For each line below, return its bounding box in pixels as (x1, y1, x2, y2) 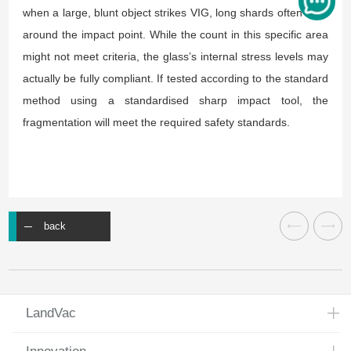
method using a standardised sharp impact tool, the (23, 93, 328, 107)
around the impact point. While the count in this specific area (23, 27, 328, 41)
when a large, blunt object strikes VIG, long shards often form (23, 5, 328, 19)
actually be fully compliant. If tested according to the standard (23, 71, 328, 85)
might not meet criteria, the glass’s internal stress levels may (23, 49, 328, 63)
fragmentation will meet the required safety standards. (23, 115, 291, 128)
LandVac (25, 306, 76, 320)
